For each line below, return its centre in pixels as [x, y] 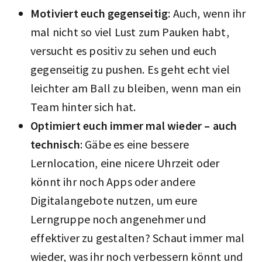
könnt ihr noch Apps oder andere [113, 181]
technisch [55, 144]
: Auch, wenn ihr [207, 13]
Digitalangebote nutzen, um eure [114, 200]
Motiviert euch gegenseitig [99, 13]
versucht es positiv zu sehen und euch [124, 50]
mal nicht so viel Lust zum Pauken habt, [130, 32]
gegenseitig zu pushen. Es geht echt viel [130, 69]
